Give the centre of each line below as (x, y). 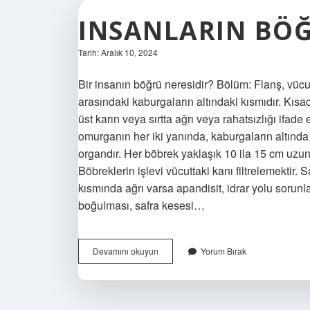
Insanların (176, 250)
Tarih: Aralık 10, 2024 (118, 52)
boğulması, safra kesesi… (142, 205)
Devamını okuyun (126, 250)
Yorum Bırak (224, 250)
